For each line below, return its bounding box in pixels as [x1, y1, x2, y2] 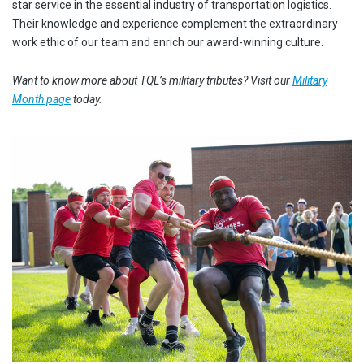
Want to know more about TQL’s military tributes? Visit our [12, 74, 292, 87]
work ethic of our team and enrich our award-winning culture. [12, 36, 323, 49]
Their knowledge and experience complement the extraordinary [12, 17, 338, 30]
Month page [12, 93, 71, 106]
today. [71, 93, 102, 106]
